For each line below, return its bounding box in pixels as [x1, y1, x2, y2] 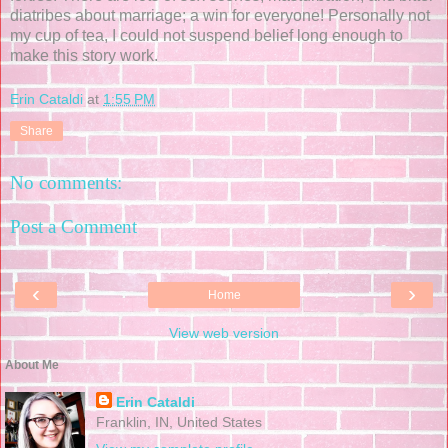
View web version [169, 325, 279, 342]
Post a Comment [10, 215, 137, 237]
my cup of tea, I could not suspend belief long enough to [10, 26, 403, 44]
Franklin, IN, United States [95, 414, 262, 431]
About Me [5, 358, 59, 373]
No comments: [10, 172, 122, 194]
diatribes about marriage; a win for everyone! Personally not [10, 6, 430, 24]
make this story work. [10, 46, 158, 64]
